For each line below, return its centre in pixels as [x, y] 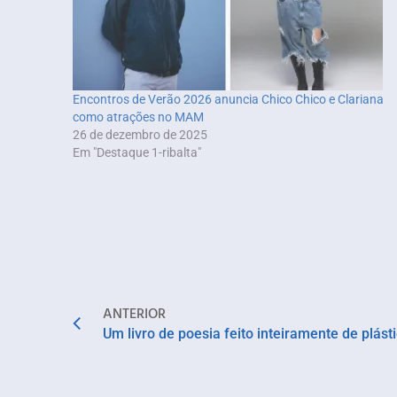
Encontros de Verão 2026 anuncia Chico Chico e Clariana [228, 99]
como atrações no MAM [138, 117]
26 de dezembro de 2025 [140, 134]
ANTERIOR [134, 312]
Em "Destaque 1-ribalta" [137, 152]
